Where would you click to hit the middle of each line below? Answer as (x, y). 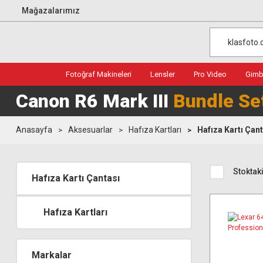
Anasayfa (34, 130)
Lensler (163, 74)
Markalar (52, 255)
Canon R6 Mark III (95, 101)
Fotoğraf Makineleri (99, 74)
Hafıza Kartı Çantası (76, 178)
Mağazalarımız (51, 10)
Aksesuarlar (90, 130)
